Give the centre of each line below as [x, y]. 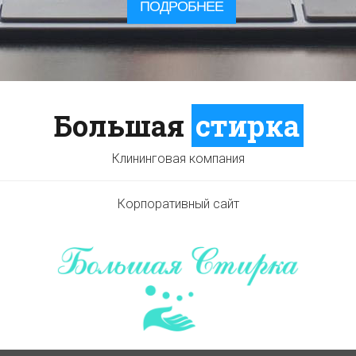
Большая [122, 126]
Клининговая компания [178, 159]
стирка [247, 126]
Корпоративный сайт [178, 204]
